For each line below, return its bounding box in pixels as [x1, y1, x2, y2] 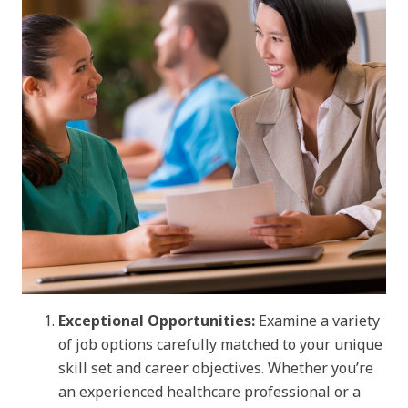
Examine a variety [255, 311, 380, 331]
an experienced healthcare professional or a [58, 382, 361, 403]
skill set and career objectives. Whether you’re [58, 358, 373, 379]
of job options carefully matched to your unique [58, 334, 382, 355]
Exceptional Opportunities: [58, 311, 255, 331]
